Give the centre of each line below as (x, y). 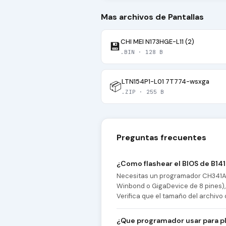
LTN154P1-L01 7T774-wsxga (165, 82)
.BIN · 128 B (142, 52)
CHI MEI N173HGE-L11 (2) (157, 42)
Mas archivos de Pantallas (152, 17)
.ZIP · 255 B (143, 92)
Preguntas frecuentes (161, 138)
